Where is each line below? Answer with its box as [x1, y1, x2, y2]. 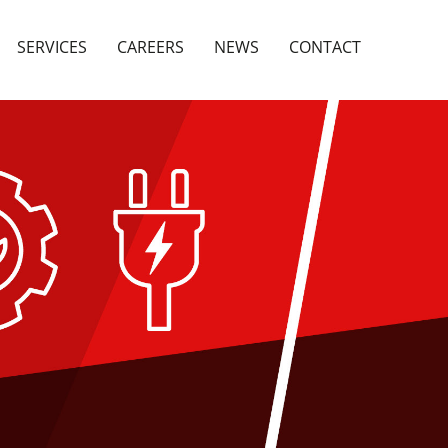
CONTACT [289, 36, 361, 58]
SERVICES [17, 36, 87, 58]
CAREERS [117, 36, 184, 58]
